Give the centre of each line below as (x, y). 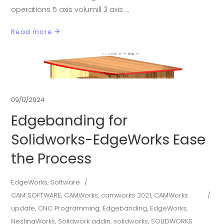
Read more (32, 32)
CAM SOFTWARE (36, 195)
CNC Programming (69, 208)
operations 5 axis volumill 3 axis (68, 10)
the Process (51, 159)
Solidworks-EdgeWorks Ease (108, 140)
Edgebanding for (69, 121)
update (23, 208)
